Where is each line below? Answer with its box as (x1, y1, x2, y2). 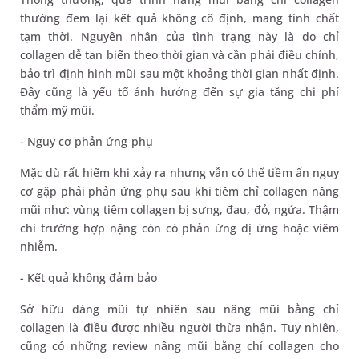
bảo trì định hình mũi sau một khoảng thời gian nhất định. (20, 66, 339, 82)
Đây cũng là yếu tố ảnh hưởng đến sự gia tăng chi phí (20, 84, 339, 100)
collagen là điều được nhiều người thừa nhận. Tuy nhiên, (20, 320, 339, 336)
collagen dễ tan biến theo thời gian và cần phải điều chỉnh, (20, 47, 339, 63)
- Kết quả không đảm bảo (20, 270, 157, 286)
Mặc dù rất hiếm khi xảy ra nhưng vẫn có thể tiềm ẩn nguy (20, 165, 339, 181)
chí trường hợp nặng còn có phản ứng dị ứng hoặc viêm (20, 220, 339, 236)
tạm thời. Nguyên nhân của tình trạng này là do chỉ (20, 29, 339, 45)
